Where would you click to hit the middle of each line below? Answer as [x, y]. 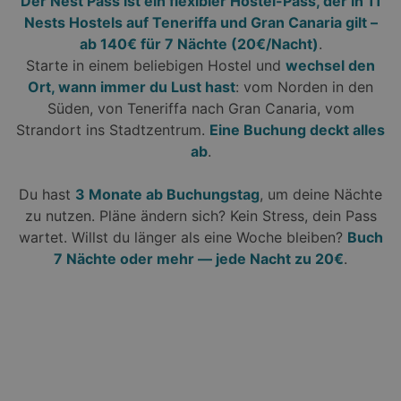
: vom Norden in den [304, 87]
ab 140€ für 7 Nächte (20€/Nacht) [199, 44]
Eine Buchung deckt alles [297, 130]
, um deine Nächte [321, 195]
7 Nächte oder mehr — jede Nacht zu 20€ [199, 259]
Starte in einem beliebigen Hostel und [156, 66]
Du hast [47, 195]
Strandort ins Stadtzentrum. [113, 130]
